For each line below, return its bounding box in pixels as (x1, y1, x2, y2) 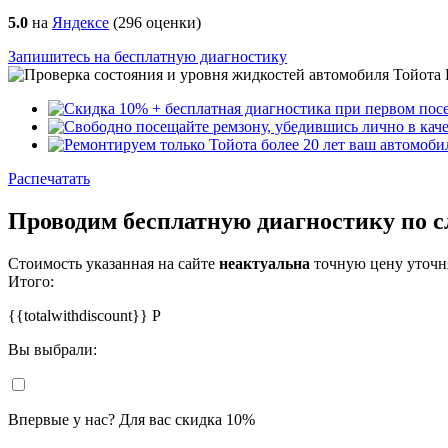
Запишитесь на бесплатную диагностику (8, 47, 287, 65)
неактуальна (219, 254, 310, 272)
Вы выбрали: (8, 340, 97, 358)
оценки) (142, 13, 201, 31)
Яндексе (52, 13, 109, 31)
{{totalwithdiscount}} (8, 306, 152, 324)
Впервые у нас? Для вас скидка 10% (8, 410, 255, 428)
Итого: (8, 272, 54, 290)
